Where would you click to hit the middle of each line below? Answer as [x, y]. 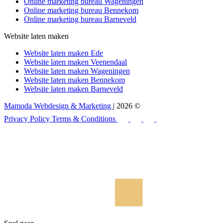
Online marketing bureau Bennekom [81, 10]
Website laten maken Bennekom [74, 80]
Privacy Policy [28, 118]
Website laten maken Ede [63, 53]
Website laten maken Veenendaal [75, 62]
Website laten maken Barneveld [73, 89]
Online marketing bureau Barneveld [80, 19]
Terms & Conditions [85, 118]
